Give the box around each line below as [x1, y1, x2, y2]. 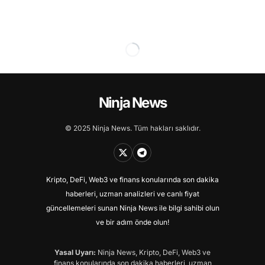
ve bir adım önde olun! [96, 218, 169, 227]
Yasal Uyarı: [54, 248, 96, 257]
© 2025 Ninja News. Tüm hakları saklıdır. [64, 124, 201, 132]
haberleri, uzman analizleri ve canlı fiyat [66, 189, 199, 198]
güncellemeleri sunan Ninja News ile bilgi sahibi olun [46, 203, 219, 212]
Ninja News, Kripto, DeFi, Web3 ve [96, 248, 211, 257]
